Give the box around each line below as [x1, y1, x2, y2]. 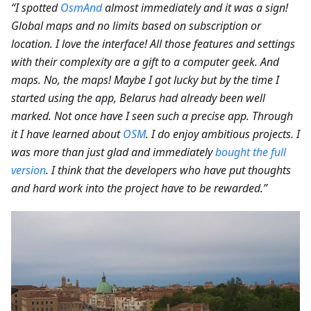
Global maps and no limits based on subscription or [11, 17, 261, 33]
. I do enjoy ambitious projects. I [146, 126, 300, 142]
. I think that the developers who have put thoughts [46, 162, 291, 178]
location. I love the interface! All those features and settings [11, 35, 295, 51]
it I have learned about [11, 126, 123, 142]
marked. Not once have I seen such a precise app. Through [11, 108, 293, 124]
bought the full [215, 144, 286, 160]
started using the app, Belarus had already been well [11, 90, 265, 106]
